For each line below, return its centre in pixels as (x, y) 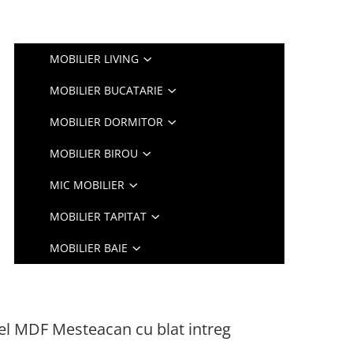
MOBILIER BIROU (94, 153)
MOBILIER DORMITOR (107, 122)
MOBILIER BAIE (89, 248)
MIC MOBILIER (87, 185)
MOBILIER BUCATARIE (107, 90)
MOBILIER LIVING (95, 59)
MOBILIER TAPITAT (98, 216)
